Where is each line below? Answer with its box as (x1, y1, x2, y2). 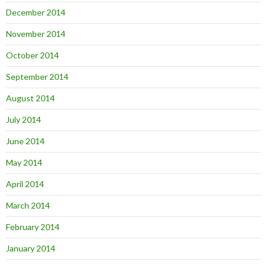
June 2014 (6, 136, 45, 146)
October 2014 (6, 50, 59, 60)
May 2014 (6, 157, 42, 167)
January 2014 (6, 243, 55, 253)
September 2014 (6, 72, 69, 82)
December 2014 (6, 7, 66, 17)
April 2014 (6, 179, 44, 189)
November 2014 (6, 29, 66, 39)
